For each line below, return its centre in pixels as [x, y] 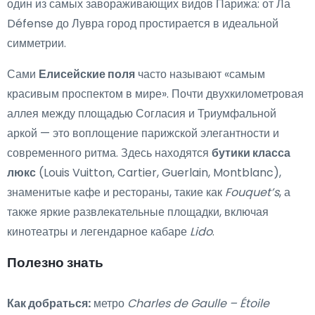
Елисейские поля [87, 75]
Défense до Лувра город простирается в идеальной [143, 24]
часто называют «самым [200, 75]
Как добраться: [49, 304]
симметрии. [37, 44]
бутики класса [251, 153]
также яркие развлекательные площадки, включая [138, 212]
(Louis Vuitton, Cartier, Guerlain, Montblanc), [159, 173]
